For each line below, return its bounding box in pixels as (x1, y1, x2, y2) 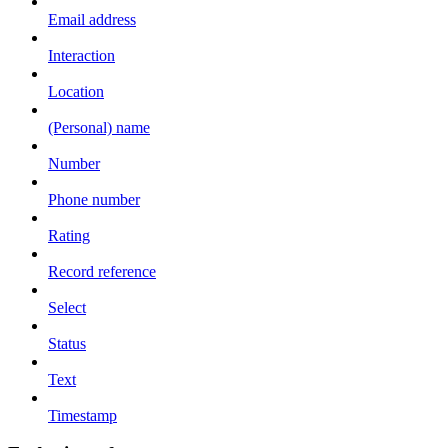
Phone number (48, 190, 140, 208)
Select (48, 298, 86, 316)
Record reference (48, 262, 156, 280)
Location (48, 82, 104, 100)
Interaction (48, 46, 115, 64)
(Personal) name (48, 118, 150, 136)
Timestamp (48, 406, 117, 424)
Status (48, 334, 86, 352)
